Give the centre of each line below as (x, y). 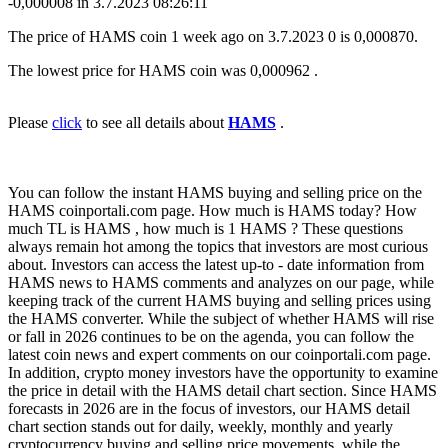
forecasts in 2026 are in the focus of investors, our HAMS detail (209, 409)
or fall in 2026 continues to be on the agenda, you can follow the (211, 337)
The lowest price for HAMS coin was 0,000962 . (163, 71)
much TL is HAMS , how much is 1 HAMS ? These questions (205, 229)
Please (30, 123)
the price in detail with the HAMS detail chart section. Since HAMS (222, 391)
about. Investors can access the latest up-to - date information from (216, 265)
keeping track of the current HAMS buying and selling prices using (219, 301)
